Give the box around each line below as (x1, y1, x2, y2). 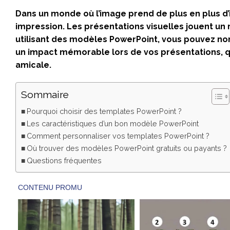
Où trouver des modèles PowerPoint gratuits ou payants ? (26, 143, 227, 152)
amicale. (15, 60, 51, 70)
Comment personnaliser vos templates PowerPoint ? (26, 131, 209, 140)
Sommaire (21, 89, 69, 101)
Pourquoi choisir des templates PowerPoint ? (26, 106, 182, 116)
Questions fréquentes (26, 156, 102, 165)
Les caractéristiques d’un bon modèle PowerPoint (26, 119, 199, 128)
